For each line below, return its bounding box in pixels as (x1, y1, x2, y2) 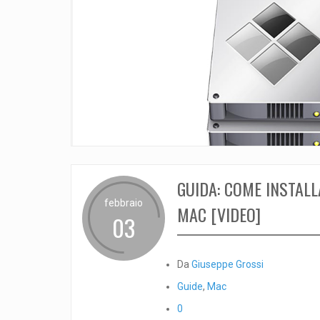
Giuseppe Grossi (191, 259, 264, 271)
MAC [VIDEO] (176, 201, 261, 228)
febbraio (104, 197, 143, 209)
